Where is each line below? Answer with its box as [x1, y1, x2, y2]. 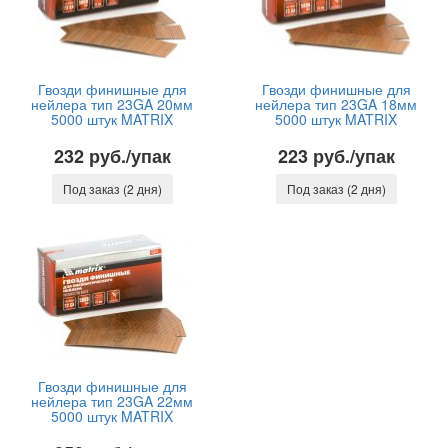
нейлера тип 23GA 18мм [255, 94, 417, 114]
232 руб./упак [53, 143, 171, 169]
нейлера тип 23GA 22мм [31, 391, 193, 411]
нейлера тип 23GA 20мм [31, 94, 193, 114]
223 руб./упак [277, 143, 395, 169]
